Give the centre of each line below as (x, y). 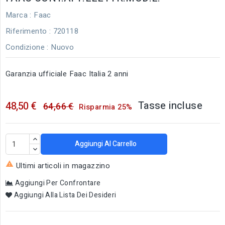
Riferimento (26, 31)
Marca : (19, 15)
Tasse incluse (170, 105)
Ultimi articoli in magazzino (63, 165)
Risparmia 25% (106, 107)
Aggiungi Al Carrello (106, 144)
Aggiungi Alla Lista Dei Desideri (65, 195)
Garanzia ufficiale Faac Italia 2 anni (67, 74)
